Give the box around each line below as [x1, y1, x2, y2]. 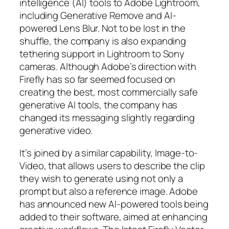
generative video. [19, 124, 93, 138]
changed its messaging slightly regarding [19, 111, 195, 125]
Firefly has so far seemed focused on [19, 73, 176, 86]
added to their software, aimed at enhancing [19, 210, 208, 223]
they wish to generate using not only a [19, 171, 184, 185]
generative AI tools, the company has [19, 98, 178, 112]
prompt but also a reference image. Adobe [19, 184, 198, 198]
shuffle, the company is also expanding [19, 34, 187, 48]
